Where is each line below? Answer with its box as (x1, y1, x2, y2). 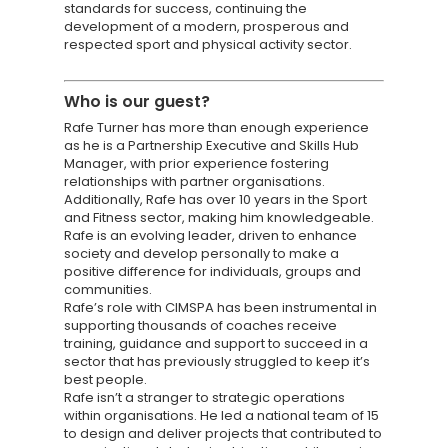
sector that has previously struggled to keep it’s (64, 352, 370, 371)
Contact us (258, 344, 363, 370)
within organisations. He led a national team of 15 (64, 406, 379, 425)
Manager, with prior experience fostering (64, 154, 329, 173)
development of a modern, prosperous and (64, 17, 349, 36)
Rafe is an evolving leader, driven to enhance (64, 226, 357, 245)
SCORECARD (258, 228, 396, 260)
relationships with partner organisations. (64, 172, 325, 191)
